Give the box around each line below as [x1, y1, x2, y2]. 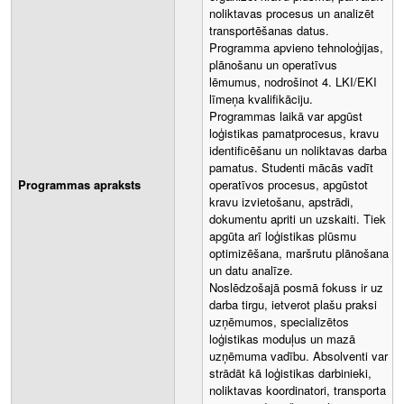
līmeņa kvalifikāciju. [209, 90, 313, 108]
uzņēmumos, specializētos [209, 313, 349, 331]
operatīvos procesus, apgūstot [209, 176, 368, 194]
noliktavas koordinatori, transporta [209, 381, 386, 399]
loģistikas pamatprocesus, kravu [209, 124, 379, 142]
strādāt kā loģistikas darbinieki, [209, 364, 372, 382]
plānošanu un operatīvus [209, 56, 337, 74]
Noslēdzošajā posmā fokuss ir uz [209, 279, 383, 297]
